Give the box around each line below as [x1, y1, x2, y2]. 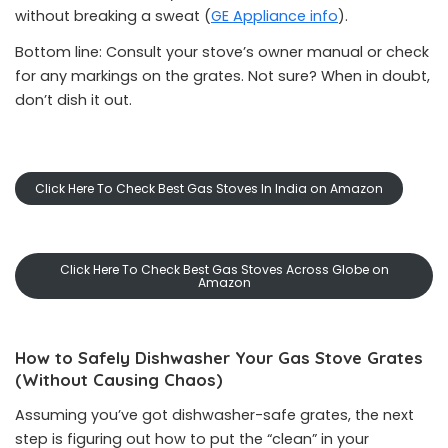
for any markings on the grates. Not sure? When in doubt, [15, 66, 430, 86]
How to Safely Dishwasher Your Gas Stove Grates [15, 347, 423, 368]
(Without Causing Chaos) [15, 369, 223, 390]
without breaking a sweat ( [15, 6, 211, 26]
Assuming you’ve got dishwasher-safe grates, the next [15, 405, 414, 425]
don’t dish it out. [15, 90, 132, 110]
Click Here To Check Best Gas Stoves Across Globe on [59, 261, 389, 278]
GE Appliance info [211, 6, 338, 26]
